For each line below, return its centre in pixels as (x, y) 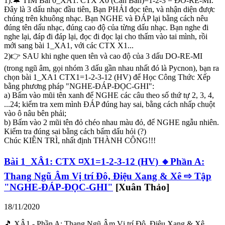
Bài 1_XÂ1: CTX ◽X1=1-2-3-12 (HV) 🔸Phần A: (104, 161)
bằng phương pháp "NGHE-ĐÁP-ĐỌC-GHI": (79, 86)
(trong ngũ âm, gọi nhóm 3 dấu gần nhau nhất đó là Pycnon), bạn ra (111, 68)
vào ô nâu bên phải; (35, 114)
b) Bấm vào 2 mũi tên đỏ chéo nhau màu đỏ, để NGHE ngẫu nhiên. (111, 123)
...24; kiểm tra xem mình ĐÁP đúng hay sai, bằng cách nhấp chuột (109, 104)
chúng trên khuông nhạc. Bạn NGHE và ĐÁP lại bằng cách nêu (106, 19)
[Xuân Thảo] (142, 187)
